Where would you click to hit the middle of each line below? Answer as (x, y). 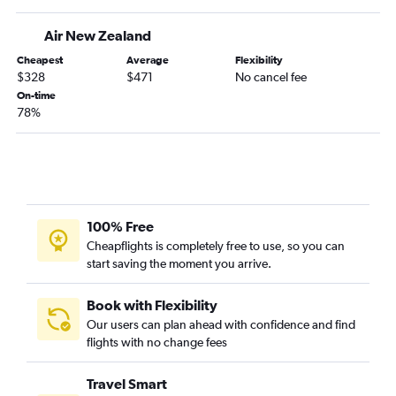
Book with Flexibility (152, 305)
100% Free (120, 227)
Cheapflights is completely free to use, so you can (216, 246)
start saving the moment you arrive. (179, 264)
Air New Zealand (98, 36)
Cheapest (40, 61)
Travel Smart (127, 384)
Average (147, 61)
